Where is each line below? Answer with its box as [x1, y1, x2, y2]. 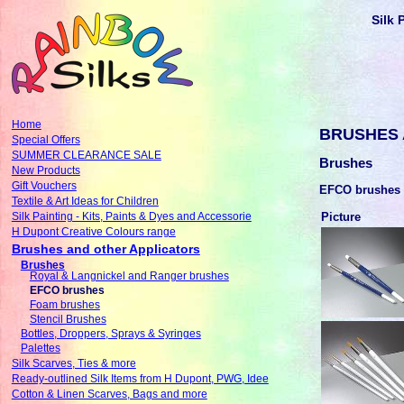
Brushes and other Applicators [11, 242, 200, 257]
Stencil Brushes [29, 314, 106, 326]
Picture [321, 209, 362, 224]
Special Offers [11, 134, 80, 146]
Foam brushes [29, 299, 100, 311]
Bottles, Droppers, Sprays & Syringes [20, 328, 201, 340]
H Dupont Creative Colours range [11, 226, 176, 238]
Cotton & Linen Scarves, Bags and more [11, 389, 207, 400]
